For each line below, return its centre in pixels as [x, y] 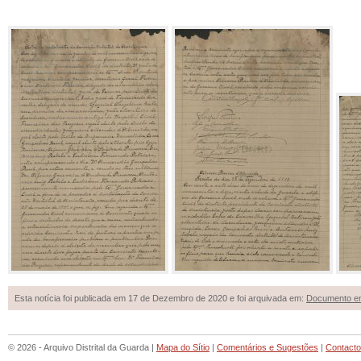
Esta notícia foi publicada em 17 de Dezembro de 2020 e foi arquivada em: [160, 298]
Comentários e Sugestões [268, 347]
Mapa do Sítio [183, 347]
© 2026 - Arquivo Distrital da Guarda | [82, 347]
